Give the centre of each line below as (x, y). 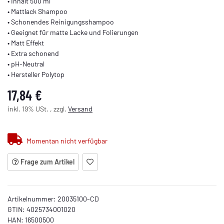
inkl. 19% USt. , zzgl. (38, 109)
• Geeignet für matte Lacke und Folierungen (73, 32)
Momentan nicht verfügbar (67, 140)
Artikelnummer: (32, 199)
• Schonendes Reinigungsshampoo (61, 22)
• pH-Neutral (26, 64)
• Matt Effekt (26, 43)
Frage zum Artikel (47, 162)
